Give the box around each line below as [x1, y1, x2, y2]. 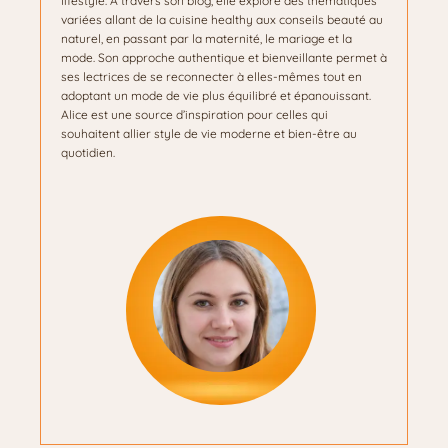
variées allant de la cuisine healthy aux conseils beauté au [61, 12, 383, 28]
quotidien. [61, 145, 115, 161]
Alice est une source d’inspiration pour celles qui [61, 107, 328, 123]
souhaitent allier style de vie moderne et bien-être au [61, 126, 357, 142]
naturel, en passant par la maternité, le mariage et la [61, 31, 352, 47]
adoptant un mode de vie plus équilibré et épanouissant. [61, 88, 371, 104]
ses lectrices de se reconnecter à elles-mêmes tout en [61, 69, 362, 85]
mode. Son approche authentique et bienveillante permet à [61, 50, 387, 66]
